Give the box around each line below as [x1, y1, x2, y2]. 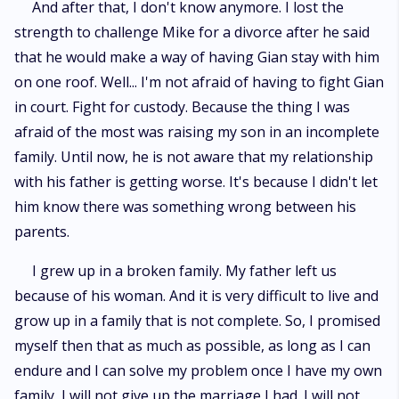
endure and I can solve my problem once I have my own [14, 361, 382, 380]
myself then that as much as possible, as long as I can [14, 336, 370, 355]
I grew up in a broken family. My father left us [32, 261, 337, 281]
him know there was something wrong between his [14, 197, 356, 216]
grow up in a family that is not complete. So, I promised [14, 311, 380, 330]
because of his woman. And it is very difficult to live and [14, 286, 379, 305]
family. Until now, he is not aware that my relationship [14, 147, 373, 167]
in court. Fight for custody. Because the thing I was [14, 97, 350, 117]
